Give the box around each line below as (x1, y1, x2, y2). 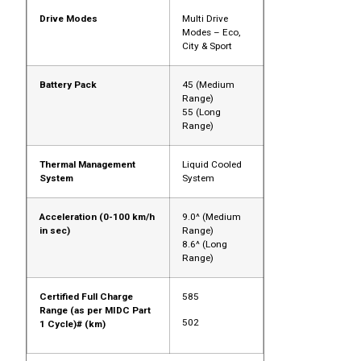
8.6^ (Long (181, 239, 227, 251)
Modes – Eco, (181, 27, 240, 39)
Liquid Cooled (181, 159, 242, 171)
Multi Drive (181, 13, 228, 25)
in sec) (39, 225, 70, 237)
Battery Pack (39, 79, 97, 91)
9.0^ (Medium (181, 211, 241, 223)
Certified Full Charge (39, 291, 133, 303)
